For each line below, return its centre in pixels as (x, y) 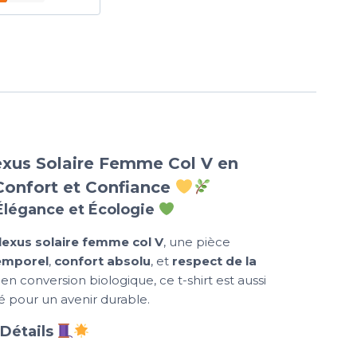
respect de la (214, 261)
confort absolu (102, 261)
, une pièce (197, 242)
